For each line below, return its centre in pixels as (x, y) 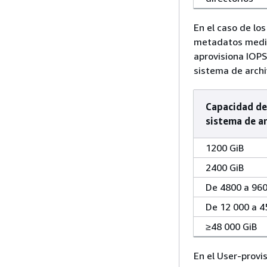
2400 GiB (225, 168)
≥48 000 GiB (231, 227)
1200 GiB (225, 148)
